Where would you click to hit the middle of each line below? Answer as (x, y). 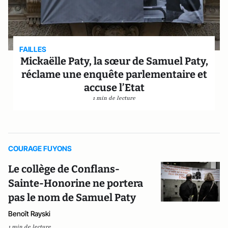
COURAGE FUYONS (40, 148)
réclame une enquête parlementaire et (114, 74)
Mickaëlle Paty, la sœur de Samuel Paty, (114, 61)
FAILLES (33, 49)
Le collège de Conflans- (64, 169)
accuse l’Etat (114, 88)
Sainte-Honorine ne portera (76, 183)
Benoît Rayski (29, 213)
